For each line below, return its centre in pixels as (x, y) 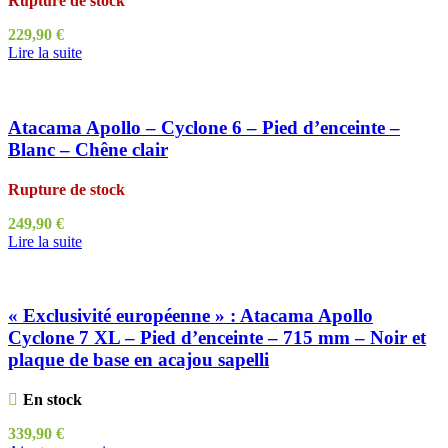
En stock (52, 399)
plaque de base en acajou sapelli (138, 360)
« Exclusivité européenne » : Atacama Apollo (190, 316)
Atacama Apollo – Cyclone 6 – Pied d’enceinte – (204, 127)
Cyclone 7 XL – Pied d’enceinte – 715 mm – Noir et (217, 338)
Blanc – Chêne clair (88, 149)
